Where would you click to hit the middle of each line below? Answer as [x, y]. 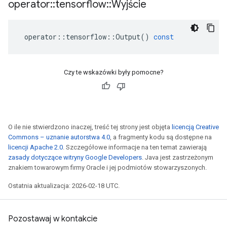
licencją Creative [195, 127]
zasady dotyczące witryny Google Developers [75, 157]
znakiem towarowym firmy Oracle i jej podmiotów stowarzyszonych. [107, 167]
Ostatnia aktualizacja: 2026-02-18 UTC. [64, 186]
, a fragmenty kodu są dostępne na [161, 137]
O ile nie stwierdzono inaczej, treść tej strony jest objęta [90, 127]
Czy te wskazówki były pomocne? [113, 72]
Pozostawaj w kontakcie [53, 219]
